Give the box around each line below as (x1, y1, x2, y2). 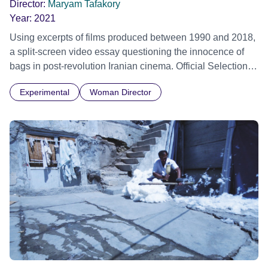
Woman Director (90, 87, 151, 97)
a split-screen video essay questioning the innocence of (10, 46, 244, 57)
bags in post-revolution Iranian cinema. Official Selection (10, 60, 248, 71)
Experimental (20, 87, 69, 97)
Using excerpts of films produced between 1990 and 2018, (10, 32, 255, 42)
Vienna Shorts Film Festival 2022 (10, 75, 151, 86)
